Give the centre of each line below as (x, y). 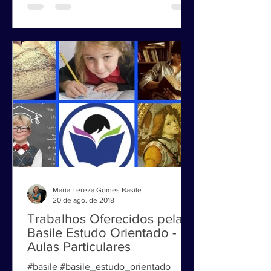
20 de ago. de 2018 (83, 216)
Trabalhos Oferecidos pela (105, 235)
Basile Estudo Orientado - (102, 249)
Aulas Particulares (79, 263)
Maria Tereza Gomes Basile (97, 206)
